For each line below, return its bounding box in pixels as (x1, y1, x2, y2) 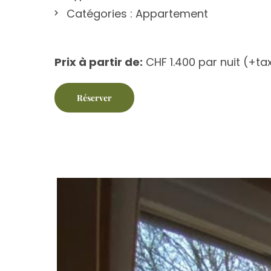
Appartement (135, 6, 208, 22)
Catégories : (67, 6, 132, 22)
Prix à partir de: (54, 54, 143, 70)
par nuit (198, 54, 240, 70)
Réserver (77, 92, 112, 104)
